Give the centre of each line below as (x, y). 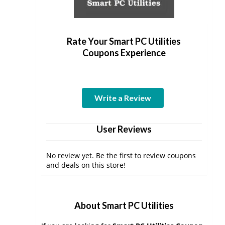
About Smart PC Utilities (124, 205)
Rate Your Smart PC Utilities (124, 41)
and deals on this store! (86, 165)
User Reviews (124, 129)
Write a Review (123, 98)
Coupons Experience (124, 53)
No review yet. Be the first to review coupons (121, 155)
